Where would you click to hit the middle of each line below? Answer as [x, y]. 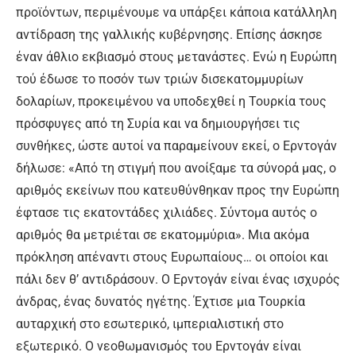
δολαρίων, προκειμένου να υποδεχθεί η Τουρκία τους [171, 101]
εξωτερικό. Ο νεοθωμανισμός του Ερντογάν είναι [159, 346]
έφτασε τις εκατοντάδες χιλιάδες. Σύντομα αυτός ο [166, 212]
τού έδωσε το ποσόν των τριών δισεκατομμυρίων [160, 79]
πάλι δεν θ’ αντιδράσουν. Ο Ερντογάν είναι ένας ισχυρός [178, 279]
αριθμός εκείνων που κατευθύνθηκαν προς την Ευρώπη [178, 190]
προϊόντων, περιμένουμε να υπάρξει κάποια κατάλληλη [176, 12]
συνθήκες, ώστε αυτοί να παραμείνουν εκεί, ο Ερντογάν [176, 145]
